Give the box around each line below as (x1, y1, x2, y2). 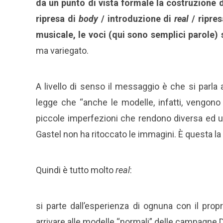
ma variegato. (36, 45, 89, 56)
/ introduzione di (98, 13, 175, 24)
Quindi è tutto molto (36, 165, 115, 176)
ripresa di (36, 13, 79, 24)
